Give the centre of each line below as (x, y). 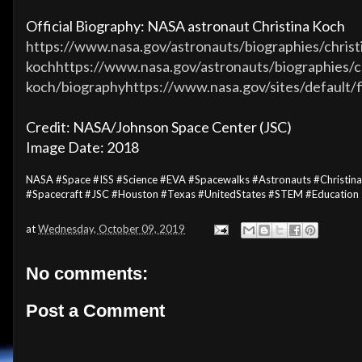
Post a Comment (95, 310)
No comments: (87, 274)
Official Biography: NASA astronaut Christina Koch (185, 26)
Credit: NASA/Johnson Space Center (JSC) (159, 127)
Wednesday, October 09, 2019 (112, 228)
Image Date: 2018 (82, 147)
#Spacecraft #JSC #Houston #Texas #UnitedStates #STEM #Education (192, 194)
